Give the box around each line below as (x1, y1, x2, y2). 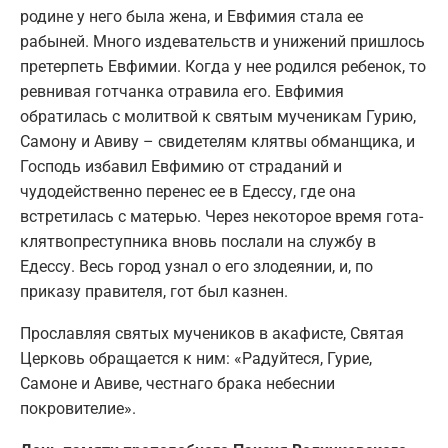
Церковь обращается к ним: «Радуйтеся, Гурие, (20, 348, 372, 368)
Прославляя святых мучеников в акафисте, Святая (20, 323, 404, 343)
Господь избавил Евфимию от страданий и (20, 156, 342, 176)
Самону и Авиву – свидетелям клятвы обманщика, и (20, 131, 415, 151)
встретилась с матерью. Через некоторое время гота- (20, 206, 423, 226)
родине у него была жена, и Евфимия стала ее (20, 6, 363, 26)
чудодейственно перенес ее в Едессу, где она (20, 181, 356, 201)
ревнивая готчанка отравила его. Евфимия (20, 81, 344, 101)
